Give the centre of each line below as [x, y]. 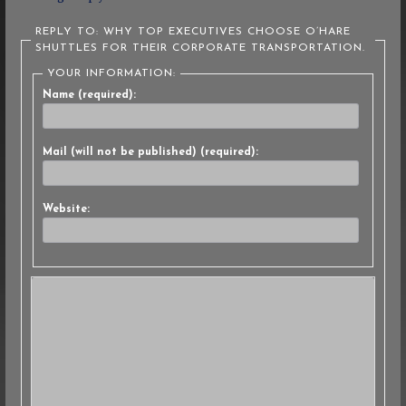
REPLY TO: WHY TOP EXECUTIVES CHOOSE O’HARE [193, 32]
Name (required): [89, 95]
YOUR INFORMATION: [111, 73]
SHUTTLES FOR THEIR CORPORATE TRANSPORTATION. [200, 48]
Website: [66, 209]
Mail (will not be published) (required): [150, 152]
